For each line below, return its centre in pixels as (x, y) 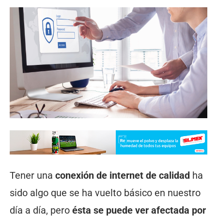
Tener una (32, 176)
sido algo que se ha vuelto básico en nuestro (105, 193)
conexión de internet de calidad (123, 176)
